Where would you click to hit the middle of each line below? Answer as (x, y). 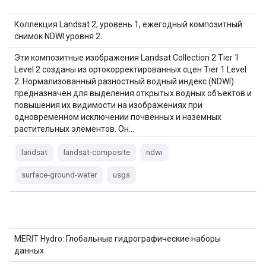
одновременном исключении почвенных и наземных (118, 117)
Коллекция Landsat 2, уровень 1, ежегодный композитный (128, 24)
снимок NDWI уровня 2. (58, 36)
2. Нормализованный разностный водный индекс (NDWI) (124, 81)
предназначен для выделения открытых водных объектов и (133, 93)
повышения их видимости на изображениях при (108, 105)
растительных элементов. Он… (74, 129)
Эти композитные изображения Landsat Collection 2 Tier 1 (127, 58)
